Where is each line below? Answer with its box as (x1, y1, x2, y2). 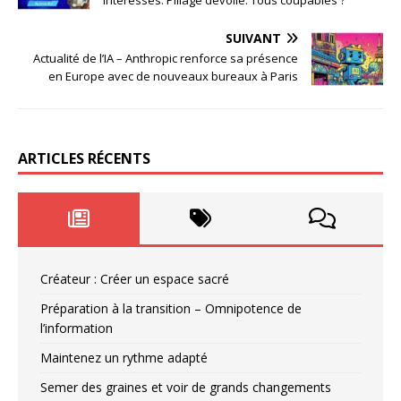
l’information (40, 319, 113, 337)
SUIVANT (226, 29, 281, 47)
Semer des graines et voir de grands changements (40, 378, 331, 396)
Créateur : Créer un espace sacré (40, 269, 229, 287)
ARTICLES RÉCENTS (18, 148, 150, 168)
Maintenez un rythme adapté (40, 348, 208, 366)
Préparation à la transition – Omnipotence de (40, 299, 302, 317)
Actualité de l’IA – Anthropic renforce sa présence (33, 49, 298, 66)
